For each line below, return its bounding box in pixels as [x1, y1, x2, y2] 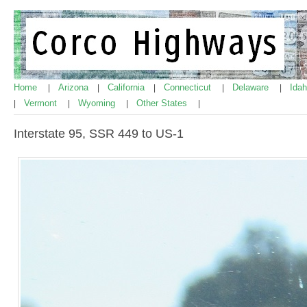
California [108, 82, 147, 93]
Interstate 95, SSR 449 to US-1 [14, 127, 184, 140]
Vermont [24, 98, 60, 108]
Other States [136, 98, 190, 108]
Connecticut [164, 82, 214, 93]
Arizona [58, 82, 91, 93]
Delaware [232, 82, 271, 93]
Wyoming [78, 98, 118, 108]
